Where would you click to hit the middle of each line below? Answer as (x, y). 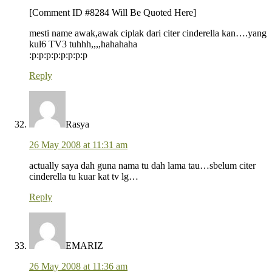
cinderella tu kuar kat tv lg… (84, 177)
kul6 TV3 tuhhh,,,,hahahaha (83, 44)
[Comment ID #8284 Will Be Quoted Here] (113, 13)
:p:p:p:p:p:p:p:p (58, 55)
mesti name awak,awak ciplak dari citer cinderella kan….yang (148, 33)
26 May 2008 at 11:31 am (78, 145)
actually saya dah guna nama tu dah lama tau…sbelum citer (142, 166)
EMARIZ (84, 246)
